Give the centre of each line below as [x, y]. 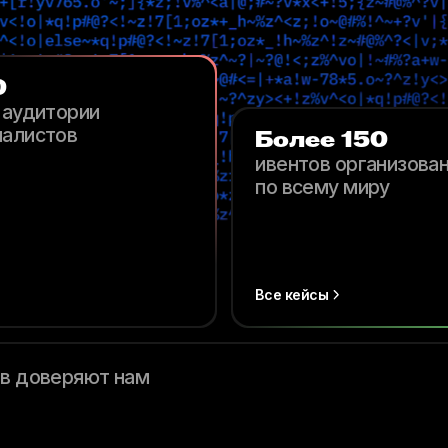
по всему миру [322, 187]
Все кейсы [292, 295]
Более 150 [322, 141]
